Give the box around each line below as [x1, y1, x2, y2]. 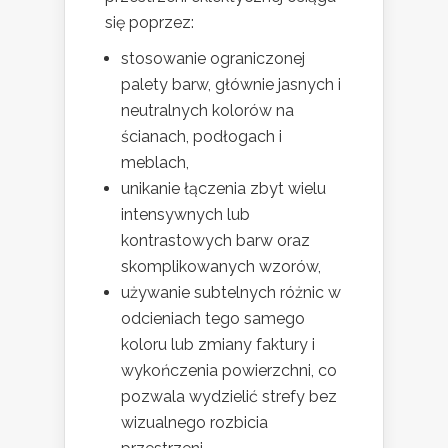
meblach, [121, 152, 189, 172]
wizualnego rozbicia [121, 412, 268, 432]
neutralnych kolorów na [121, 100, 294, 120]
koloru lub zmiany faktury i [121, 334, 315, 354]
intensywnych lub [121, 204, 250, 224]
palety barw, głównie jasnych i [121, 74, 341, 94]
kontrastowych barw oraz [121, 230, 310, 250]
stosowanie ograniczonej [121, 48, 305, 68]
